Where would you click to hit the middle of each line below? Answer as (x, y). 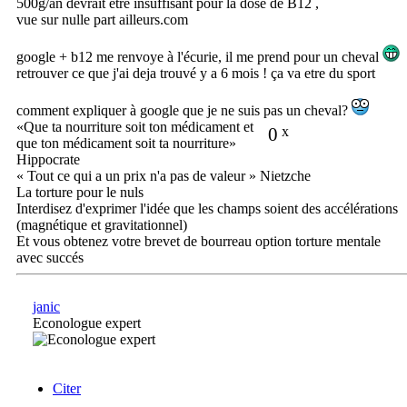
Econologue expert (87, 323)
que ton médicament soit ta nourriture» (126, 143)
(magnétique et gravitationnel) (102, 224)
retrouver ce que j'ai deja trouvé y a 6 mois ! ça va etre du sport (196, 73)
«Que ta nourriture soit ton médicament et (135, 126)
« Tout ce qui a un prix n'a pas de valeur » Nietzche (164, 175)
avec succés (50, 257)
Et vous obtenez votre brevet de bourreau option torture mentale (199, 241)
